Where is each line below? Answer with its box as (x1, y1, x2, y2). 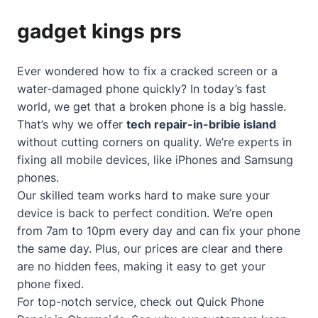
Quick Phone (197, 295, 264, 309)
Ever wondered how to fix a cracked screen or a (17, 64, 278, 78)
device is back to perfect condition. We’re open (17, 206, 273, 220)
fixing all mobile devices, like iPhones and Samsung (17, 153, 293, 167)
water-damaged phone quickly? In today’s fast (17, 82, 266, 96)
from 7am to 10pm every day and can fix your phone (17, 224, 300, 238)
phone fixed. (17, 277, 84, 291)
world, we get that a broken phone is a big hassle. (17, 99, 286, 114)
